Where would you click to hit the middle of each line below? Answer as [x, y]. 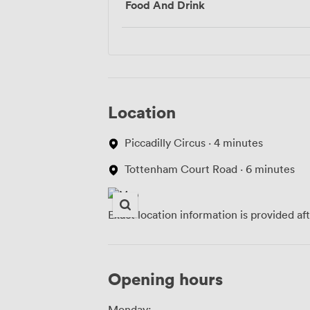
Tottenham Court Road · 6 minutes [210, 169]
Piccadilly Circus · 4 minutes [194, 143]
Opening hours [165, 279]
